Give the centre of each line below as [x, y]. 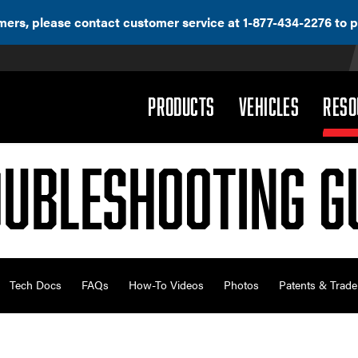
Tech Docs [36, 285]
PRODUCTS [181, 106]
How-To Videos [167, 285]
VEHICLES [269, 106]
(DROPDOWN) [257, 105]
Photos [242, 285]
